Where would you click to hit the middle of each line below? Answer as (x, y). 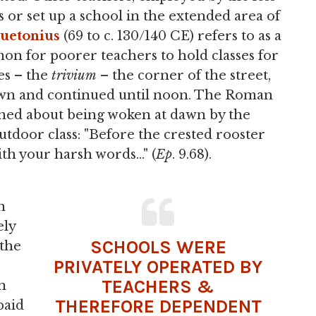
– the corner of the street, (184, 75)
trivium (74, 75)
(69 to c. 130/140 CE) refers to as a (171, 36)
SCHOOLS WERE (158, 247)
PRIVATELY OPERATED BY (158, 267)
